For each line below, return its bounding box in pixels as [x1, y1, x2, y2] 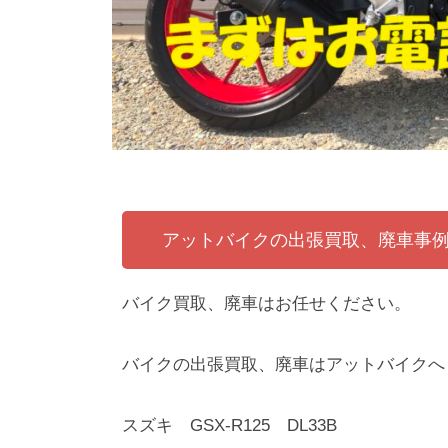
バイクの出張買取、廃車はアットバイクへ [122, 354, 445, 374]
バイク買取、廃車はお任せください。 [122, 294, 411, 314]
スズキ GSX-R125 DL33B [122, 415, 337, 435]
